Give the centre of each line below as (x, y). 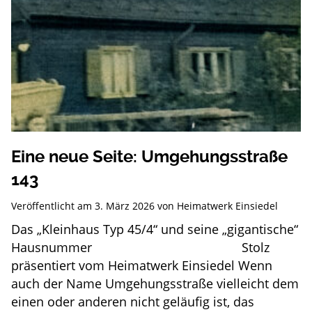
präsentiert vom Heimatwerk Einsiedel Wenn (141, 265)
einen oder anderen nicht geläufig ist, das (132, 301)
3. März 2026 (124, 205)
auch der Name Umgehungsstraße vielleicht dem (155, 283)
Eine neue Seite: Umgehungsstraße (149, 156)
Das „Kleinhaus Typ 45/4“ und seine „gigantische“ (154, 229)
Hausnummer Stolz (140, 247)
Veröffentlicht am (53, 205)
